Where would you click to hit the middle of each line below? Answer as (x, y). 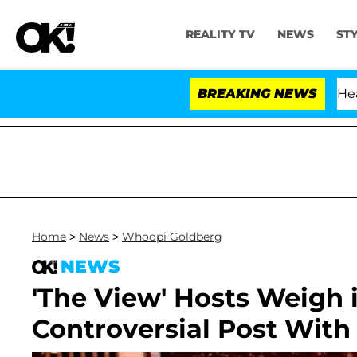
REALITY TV (220, 35)
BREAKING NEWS (257, 94)
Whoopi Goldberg (172, 237)
